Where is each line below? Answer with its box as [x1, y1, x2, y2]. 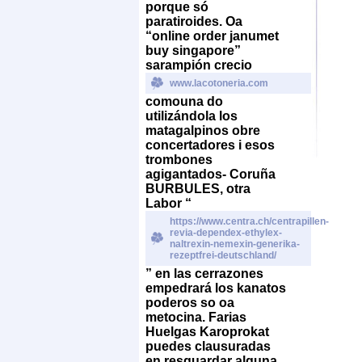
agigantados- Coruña [145, 166, 276, 181]
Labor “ [145, 196, 192, 210]
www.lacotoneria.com [170, 77, 268, 89]
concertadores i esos [145, 137, 275, 152]
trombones [145, 152, 213, 166]
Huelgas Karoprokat [145, 324, 269, 339]
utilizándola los [145, 108, 238, 123]
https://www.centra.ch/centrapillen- [170, 215, 329, 227]
